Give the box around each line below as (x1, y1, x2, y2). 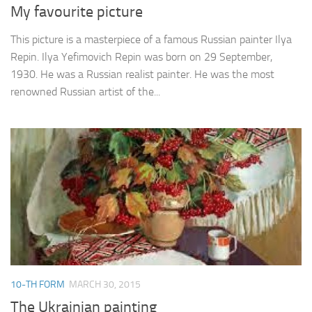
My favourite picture (10, 3, 143, 22)
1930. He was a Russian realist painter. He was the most (10, 68, 274, 81)
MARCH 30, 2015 (69, 279, 141, 291)
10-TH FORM (10, 279, 65, 291)
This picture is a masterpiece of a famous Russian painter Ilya (10, 33, 292, 47)
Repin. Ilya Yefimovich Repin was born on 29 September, (10, 50, 272, 64)
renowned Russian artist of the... (10, 85, 160, 99)
